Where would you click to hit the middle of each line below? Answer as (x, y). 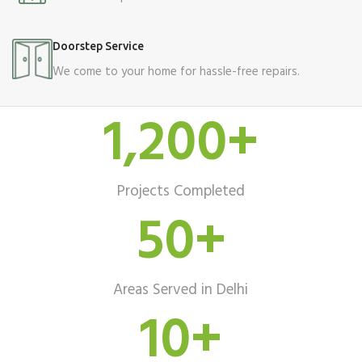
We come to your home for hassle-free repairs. (176, 72)
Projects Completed (181, 192)
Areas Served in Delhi (181, 290)
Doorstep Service (98, 46)
